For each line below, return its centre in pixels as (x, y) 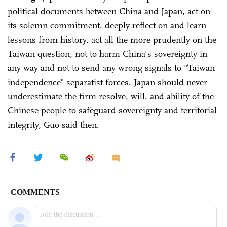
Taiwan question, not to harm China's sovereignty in (107, 54)
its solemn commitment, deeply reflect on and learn (107, 25)
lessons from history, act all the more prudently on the (112, 40)
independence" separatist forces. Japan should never (107, 82)
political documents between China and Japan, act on (109, 11)
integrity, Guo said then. (53, 125)
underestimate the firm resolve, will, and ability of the (111, 96)
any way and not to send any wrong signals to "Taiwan (111, 68)
